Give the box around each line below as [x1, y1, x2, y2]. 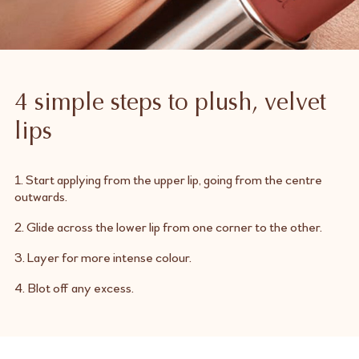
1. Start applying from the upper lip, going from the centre [14, 171, 322, 189]
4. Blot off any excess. [14, 280, 134, 297]
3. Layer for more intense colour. [14, 249, 192, 267]
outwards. [14, 188, 67, 206]
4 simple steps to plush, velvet [14, 92, 326, 117]
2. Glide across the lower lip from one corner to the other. [14, 219, 322, 236]
